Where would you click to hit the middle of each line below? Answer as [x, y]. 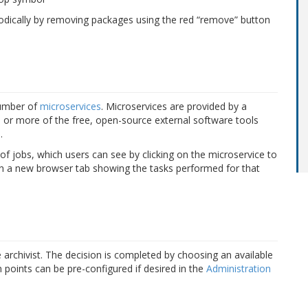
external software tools [207, 120]
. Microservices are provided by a [174, 106]
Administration [239, 268]
